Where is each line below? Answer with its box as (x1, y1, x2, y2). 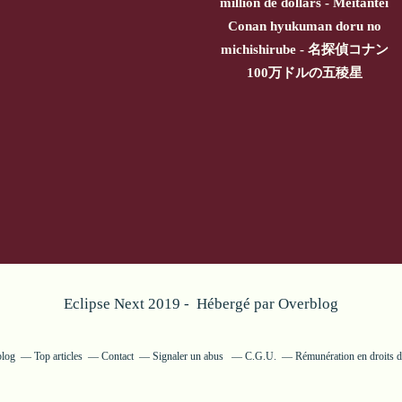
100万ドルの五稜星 (246, 65, 363, 80)
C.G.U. (245, 349, 276, 363)
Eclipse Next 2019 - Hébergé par (64, 294, 278, 312)
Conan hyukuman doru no (227, 18, 381, 33)
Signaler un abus (153, 349, 226, 363)
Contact (101, 349, 134, 363)
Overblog (278, 294, 338, 312)
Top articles (34, 349, 83, 363)
